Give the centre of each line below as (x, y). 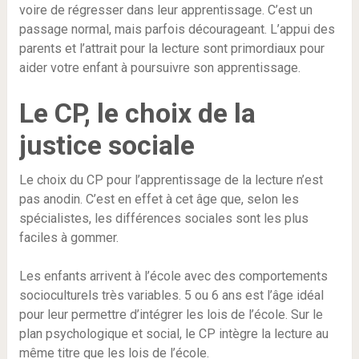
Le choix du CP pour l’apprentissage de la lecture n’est (171, 180)
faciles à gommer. (69, 238)
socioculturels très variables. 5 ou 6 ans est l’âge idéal (171, 295)
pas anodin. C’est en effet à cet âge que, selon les (159, 199)
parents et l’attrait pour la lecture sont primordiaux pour (171, 48)
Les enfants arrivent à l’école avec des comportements (173, 276)
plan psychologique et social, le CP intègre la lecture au (173, 334)
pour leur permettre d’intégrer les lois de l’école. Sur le (171, 315)
